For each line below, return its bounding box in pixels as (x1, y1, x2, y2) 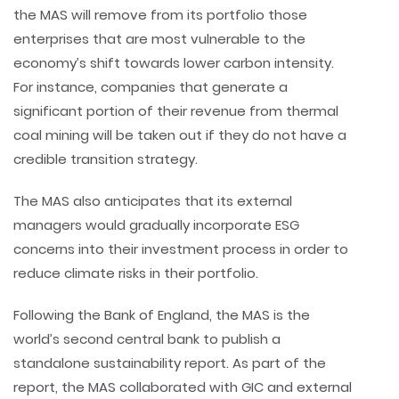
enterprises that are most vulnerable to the (13, 29, 305, 49)
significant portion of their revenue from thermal (13, 102, 338, 121)
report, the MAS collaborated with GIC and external (13, 378, 352, 397)
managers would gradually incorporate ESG (13, 216, 299, 235)
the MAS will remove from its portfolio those (13, 5, 307, 25)
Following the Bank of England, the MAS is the (13, 305, 310, 325)
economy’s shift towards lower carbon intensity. (13, 53, 334, 73)
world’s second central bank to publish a (13, 330, 281, 349)
